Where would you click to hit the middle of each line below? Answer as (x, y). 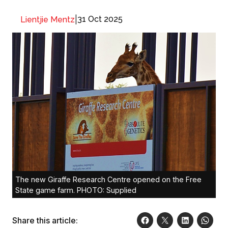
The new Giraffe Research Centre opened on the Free (108, 179)
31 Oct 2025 (100, 19)
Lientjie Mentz (48, 19)
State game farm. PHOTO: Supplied (76, 190)
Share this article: (45, 220)
